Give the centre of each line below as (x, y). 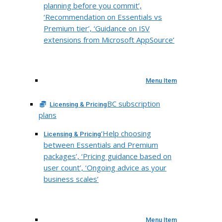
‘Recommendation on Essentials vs (103, 17)
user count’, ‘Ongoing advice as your (105, 167)
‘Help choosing (126, 133)
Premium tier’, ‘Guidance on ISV (97, 28)
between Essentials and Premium (101, 144)
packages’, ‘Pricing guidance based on (108, 156)
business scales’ (71, 179)
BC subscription (134, 103)
